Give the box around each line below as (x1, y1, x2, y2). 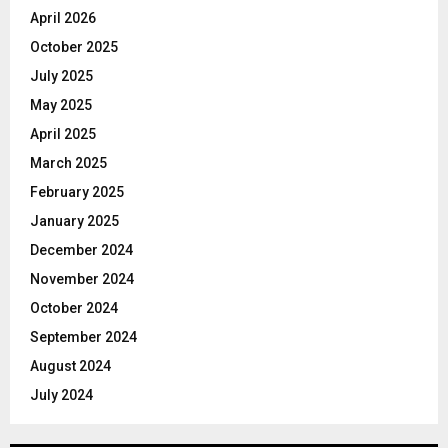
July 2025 (30, 67, 93, 84)
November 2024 (30, 270, 134, 287)
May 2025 (30, 96, 92, 113)
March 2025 (30, 154, 107, 171)
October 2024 (30, 299, 118, 316)
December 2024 (30, 241, 133, 258)
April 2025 (30, 125, 96, 142)
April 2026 (30, 9, 96, 26)
